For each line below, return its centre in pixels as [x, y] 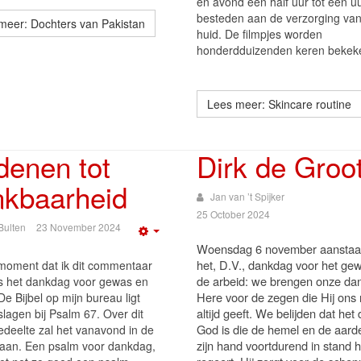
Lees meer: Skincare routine [279, 104]
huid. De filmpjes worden [259, 34]
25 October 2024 [233, 214]
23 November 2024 [79, 227]
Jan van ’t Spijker [247, 196]
